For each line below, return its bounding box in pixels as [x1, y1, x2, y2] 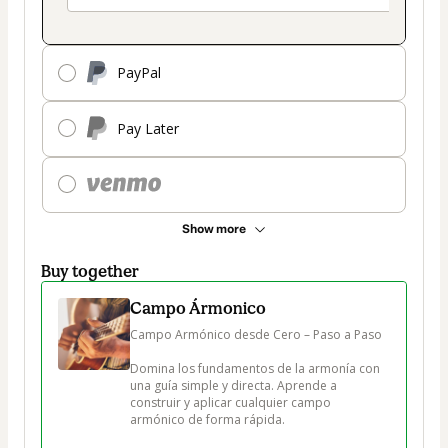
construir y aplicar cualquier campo [130, 393, 334, 411]
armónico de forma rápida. [130, 410, 288, 428]
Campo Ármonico [130, 297, 266, 318]
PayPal [117, 63, 161, 83]
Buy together [41, 260, 139, 281]
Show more [182, 221, 246, 236]
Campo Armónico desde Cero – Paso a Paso [130, 325, 382, 343]
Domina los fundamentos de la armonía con [130, 359, 383, 377]
